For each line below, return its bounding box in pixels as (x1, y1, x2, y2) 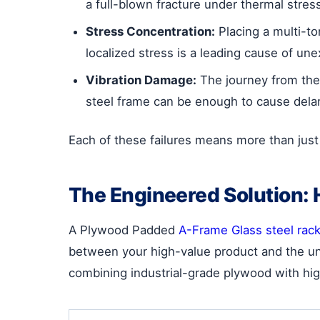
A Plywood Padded (69, 222, 179, 237)
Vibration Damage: (86, 72, 196, 87)
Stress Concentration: (86, 24, 215, 39)
